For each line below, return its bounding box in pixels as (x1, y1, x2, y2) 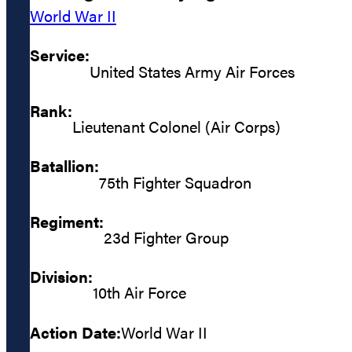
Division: (30, 265, 93, 288)
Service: (30, 43, 90, 67)
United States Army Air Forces (90, 59, 295, 82)
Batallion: (30, 154, 99, 178)
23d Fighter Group (104, 225, 229, 248)
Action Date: (30, 320, 121, 343)
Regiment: (30, 209, 104, 233)
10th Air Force (93, 280, 186, 304)
